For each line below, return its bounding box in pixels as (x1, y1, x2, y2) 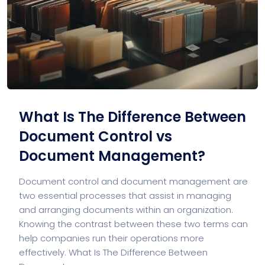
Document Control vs (19, 126, 172, 146)
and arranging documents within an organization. (19, 203, 233, 216)
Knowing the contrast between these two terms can (19, 217, 248, 230)
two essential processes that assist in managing (19, 189, 231, 202)
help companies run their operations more (19, 231, 204, 244)
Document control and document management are (19, 174, 248, 188)
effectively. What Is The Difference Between (19, 245, 208, 258)
